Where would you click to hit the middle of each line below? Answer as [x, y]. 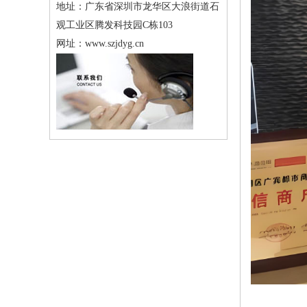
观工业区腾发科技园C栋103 [114, 25]
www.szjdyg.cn [114, 44]
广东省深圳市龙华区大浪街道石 [152, 7]
